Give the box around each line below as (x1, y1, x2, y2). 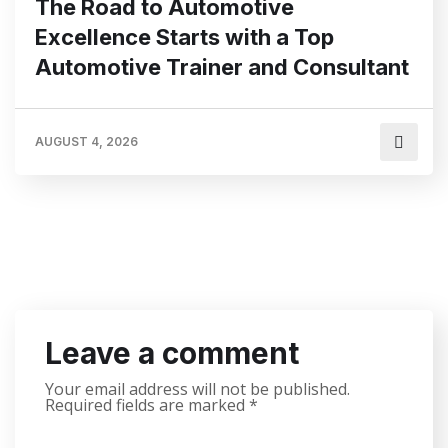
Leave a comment (45, 335, 299, 371)
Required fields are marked (45, 394, 249, 416)
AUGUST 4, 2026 (35, 134, 138, 149)
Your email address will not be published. (45, 378, 350, 400)
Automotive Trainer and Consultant (35, 54, 409, 80)
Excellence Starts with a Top (35, 24, 334, 50)
